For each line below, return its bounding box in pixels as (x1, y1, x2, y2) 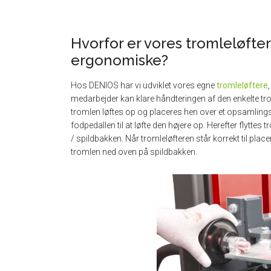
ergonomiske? (71, 51, 168, 69)
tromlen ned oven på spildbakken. (71, 146, 197, 157)
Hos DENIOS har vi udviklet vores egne (71, 80, 217, 90)
